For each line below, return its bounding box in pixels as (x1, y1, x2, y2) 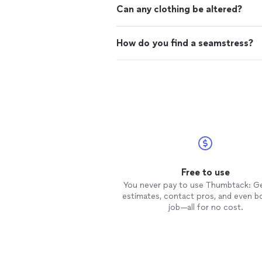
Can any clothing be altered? (116, 4, 242, 15)
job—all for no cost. (167, 202, 243, 213)
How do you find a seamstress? (116, 37, 253, 49)
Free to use (181, 167, 230, 178)
